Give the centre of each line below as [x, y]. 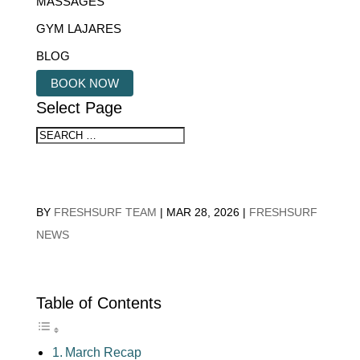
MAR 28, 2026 [202, 212]
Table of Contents [98, 303]
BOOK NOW [84, 83]
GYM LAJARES [78, 29]
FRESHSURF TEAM [105, 212]
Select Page [79, 108]
